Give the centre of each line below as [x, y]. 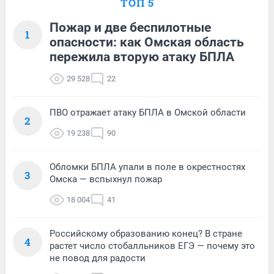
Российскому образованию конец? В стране [146, 233]
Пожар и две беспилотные [130, 27]
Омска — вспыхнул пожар [106, 179]
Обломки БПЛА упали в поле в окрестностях [147, 167]
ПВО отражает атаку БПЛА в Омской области [148, 112]
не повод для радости [98, 258]
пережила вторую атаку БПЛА [142, 57]
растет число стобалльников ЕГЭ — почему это [152, 246]
